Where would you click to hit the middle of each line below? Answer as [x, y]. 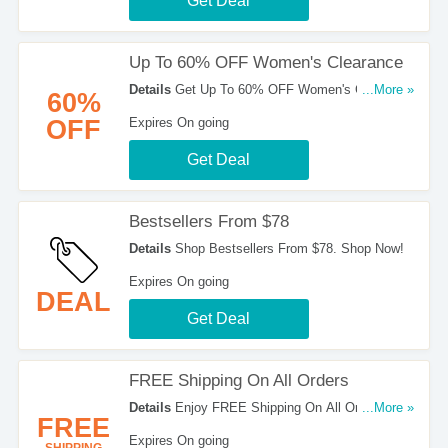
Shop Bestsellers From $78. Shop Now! [287, 248]
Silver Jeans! [166, 427]
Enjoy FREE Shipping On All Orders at [284, 407]
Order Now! [161, 109]
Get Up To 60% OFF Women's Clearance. [293, 89]
